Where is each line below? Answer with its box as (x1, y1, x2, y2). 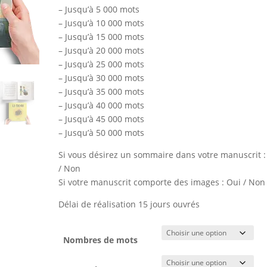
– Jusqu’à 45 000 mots (58, 113, 145, 125)
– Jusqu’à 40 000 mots (58, 100, 145, 111)
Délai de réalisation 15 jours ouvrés (58, 198, 200, 210)
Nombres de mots (63, 234, 138, 246)
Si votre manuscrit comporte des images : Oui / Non (58, 176, 266, 188)
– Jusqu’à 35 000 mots (58, 86, 145, 97)
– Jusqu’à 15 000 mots (58, 31, 145, 42)
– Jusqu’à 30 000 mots (58, 72, 145, 83)
